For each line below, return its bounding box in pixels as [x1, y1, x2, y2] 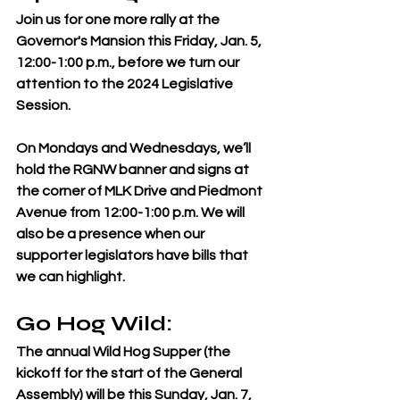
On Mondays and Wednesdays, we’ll [16, 140, 254, 155]
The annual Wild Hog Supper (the [16, 344, 233, 359]
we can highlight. [16, 269, 128, 284]
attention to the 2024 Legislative [16, 76, 236, 91]
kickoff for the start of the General [16, 365, 245, 380]
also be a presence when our [16, 226, 207, 241]
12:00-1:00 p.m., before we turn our [16, 54, 242, 70]
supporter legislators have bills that [16, 247, 251, 262]
